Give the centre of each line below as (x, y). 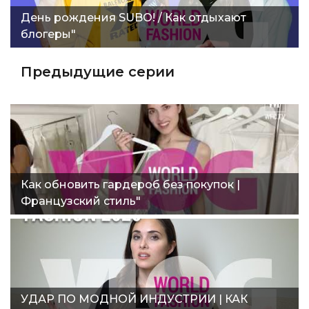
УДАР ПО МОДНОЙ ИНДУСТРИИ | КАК (134, 299)
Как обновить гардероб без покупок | (130, 184)
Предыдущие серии (98, 71)
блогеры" (48, 34)
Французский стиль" (81, 201)
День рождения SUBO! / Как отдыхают (133, 17)
